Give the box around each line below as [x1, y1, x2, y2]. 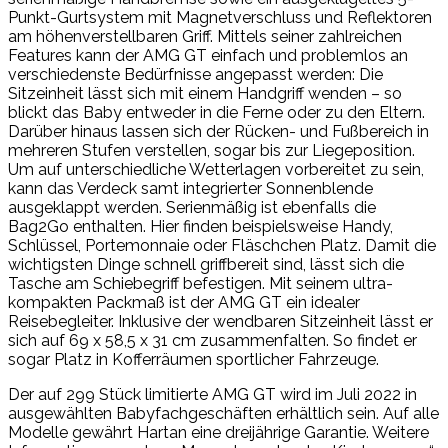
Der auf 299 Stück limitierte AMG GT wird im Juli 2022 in [8, 384, 417, 404]
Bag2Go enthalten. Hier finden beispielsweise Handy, [8, 216, 393, 236]
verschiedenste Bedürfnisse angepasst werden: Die [8, 64, 383, 84]
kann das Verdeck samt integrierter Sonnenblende [8, 178, 373, 198]
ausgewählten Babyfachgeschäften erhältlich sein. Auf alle [8, 403, 439, 423]
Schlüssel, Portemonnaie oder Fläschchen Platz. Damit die [8, 235, 436, 255]
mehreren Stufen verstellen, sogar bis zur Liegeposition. [8, 140, 415, 160]
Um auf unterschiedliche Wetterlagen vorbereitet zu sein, [8, 159, 424, 179]
